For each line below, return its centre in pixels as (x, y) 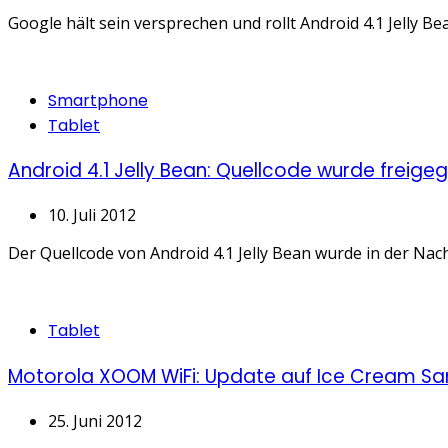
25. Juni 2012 (95, 420)
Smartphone (98, 100)
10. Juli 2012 (92, 215)
